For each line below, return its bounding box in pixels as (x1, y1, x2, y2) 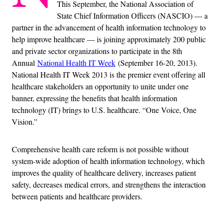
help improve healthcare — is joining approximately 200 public (12, 33, 206, 44)
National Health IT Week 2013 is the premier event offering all (12, 69, 205, 80)
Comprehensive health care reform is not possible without (12, 143, 189, 154)
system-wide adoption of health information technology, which (12, 155, 205, 166)
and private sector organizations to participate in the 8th (12, 45, 182, 56)
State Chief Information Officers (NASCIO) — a (57, 10, 208, 21)
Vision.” (12, 116, 37, 127)
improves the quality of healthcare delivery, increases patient (12, 167, 196, 178)
